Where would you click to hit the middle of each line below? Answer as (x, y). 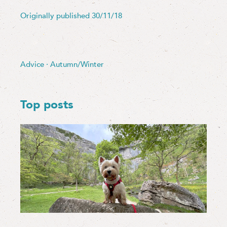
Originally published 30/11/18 (71, 16)
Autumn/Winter (77, 65)
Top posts (47, 105)
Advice (32, 65)
